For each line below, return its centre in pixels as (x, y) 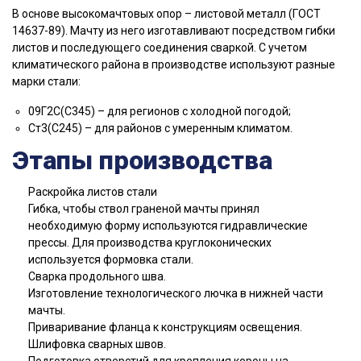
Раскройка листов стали (93, 191)
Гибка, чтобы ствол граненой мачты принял (144, 208)
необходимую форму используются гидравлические (168, 225)
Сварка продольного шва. (97, 276)
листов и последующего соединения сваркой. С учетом (160, 47)
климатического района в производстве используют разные (174, 64)
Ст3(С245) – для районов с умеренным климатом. (160, 128)
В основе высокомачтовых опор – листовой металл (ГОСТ (166, 13)
